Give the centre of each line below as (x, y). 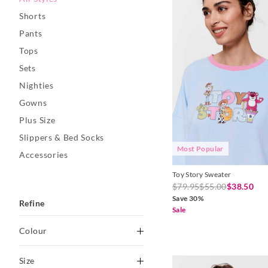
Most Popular (200, 149)
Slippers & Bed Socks (62, 138)
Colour (33, 231)
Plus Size (37, 120)
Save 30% (188, 199)
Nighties (36, 86)
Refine (32, 203)
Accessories (44, 155)
